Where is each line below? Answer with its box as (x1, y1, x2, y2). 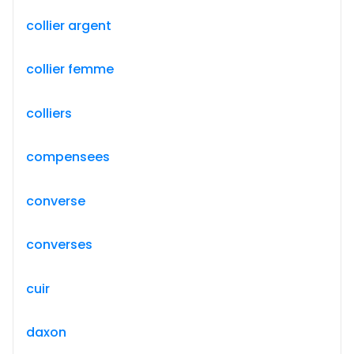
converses (26, 235, 92, 254)
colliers (26, 104, 72, 122)
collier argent (26, 16, 111, 35)
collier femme (26, 60, 114, 78)
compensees (26, 148, 110, 166)
